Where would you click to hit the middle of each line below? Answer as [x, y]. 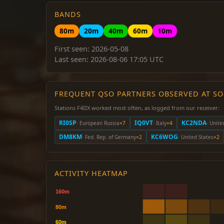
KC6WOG [164, 137]
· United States [196, 137]
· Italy [160, 123]
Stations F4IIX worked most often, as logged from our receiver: [137, 108]
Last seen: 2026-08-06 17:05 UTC [109, 59]
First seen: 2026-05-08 [91, 49]
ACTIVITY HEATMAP [91, 173]
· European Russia [98, 123]
